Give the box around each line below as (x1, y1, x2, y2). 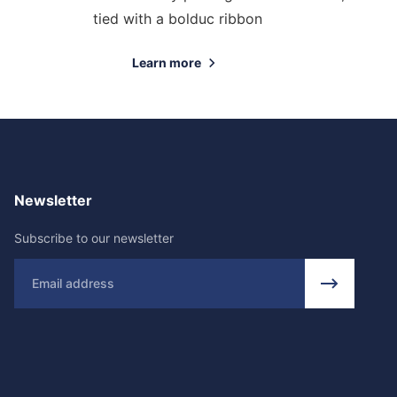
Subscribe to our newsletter (14, 230, 174, 245)
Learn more (132, 55, 201, 70)
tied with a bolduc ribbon (92, 10, 262, 27)
